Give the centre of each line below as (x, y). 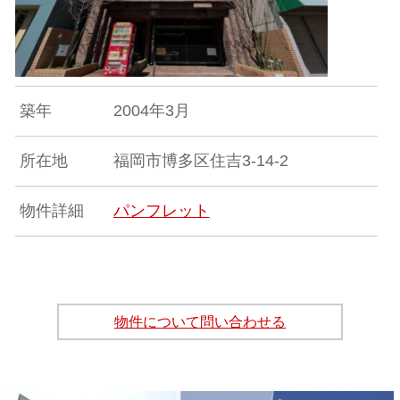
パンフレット (161, 211)
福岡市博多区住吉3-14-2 (200, 161)
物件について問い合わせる (200, 322)
